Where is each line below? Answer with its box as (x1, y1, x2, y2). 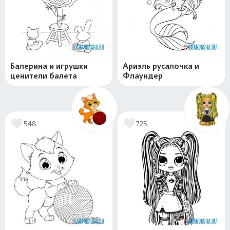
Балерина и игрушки (10, 61, 88, 71)
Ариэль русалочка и (123, 61, 199, 71)
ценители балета (10, 71, 77, 81)
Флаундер (123, 71, 163, 81)
